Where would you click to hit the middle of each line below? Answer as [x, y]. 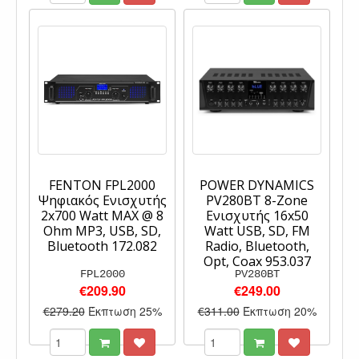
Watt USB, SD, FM [257, 230]
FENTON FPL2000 [102, 185]
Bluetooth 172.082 [102, 246]
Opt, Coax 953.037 [257, 261]
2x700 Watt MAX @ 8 [102, 215]
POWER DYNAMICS [257, 185]
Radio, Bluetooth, [257, 246]
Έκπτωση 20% [279, 311]
